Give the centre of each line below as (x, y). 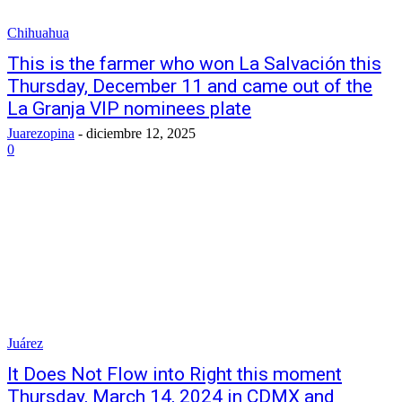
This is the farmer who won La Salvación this (194, 64)
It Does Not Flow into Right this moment (175, 374)
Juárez (25, 343)
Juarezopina (41, 133)
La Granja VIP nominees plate (129, 109)
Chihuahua (38, 33)
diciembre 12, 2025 (141, 133)
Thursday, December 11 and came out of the (190, 86)
